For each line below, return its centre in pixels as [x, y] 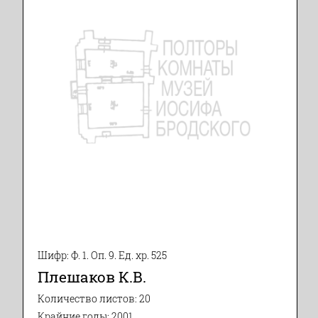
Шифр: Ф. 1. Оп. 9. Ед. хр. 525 [102, 256]
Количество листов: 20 [94, 299]
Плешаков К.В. [92, 277]
